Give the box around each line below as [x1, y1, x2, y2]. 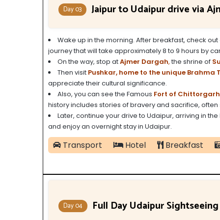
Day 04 [63, 201, 82, 212]
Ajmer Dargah [120, 57, 168, 67]
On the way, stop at [57, 57, 120, 67]
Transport [61, 139, 102, 151]
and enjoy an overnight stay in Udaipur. [48, 122, 172, 132]
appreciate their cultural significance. [48, 79, 167, 88]
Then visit [57, 68, 88, 78]
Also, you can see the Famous [57, 89, 154, 99]
